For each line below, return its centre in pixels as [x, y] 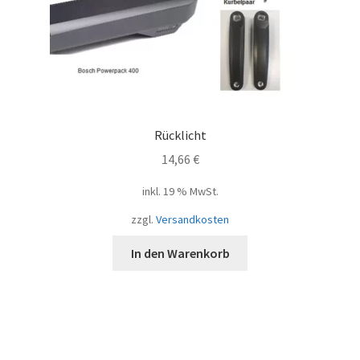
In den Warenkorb [180, 253]
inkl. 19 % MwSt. [180, 192]
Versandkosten [192, 219]
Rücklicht [180, 135]
